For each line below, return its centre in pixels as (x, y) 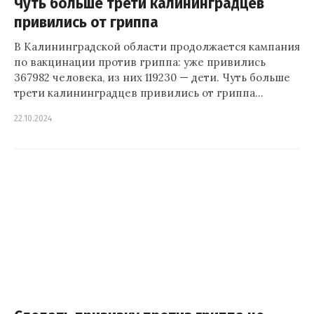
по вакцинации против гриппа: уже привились (140, 62)
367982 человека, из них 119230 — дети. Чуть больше (152, 77)
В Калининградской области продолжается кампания (157, 47)
